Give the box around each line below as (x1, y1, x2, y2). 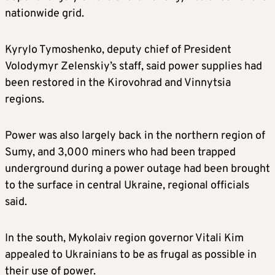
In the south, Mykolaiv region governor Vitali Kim (5, 231, 244, 246)
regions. (5, 93, 44, 107)
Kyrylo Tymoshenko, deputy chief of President (5, 43, 231, 58)
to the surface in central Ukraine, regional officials (5, 179, 249, 193)
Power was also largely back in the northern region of (5, 129, 265, 144)
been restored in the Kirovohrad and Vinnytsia (5, 76, 231, 91)
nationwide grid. (5, 7, 84, 21)
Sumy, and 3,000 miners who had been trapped (5, 145, 236, 160)
